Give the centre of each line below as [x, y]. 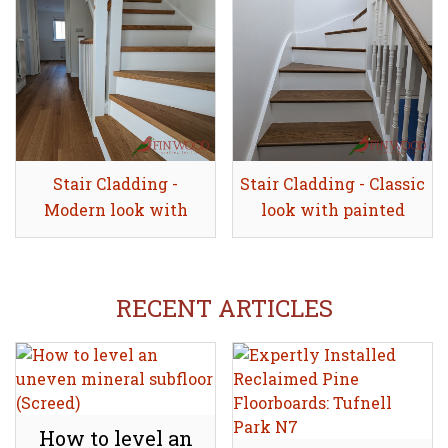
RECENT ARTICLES [224, 308]
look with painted [332, 210]
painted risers [115, 236]
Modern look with [115, 210]
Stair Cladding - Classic [332, 184]
